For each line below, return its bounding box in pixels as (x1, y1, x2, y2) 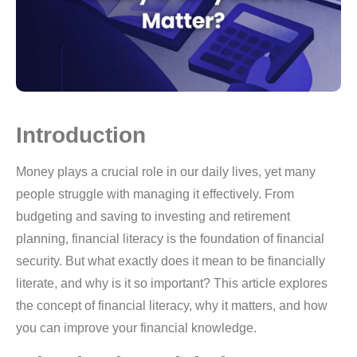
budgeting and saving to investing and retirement (16, 210, 290, 224)
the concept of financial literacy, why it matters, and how (16, 299, 328, 313)
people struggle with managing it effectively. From (16, 187, 294, 202)
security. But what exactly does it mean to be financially (16, 254, 325, 269)
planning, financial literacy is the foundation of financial (16, 232, 324, 246)
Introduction (16, 123, 146, 148)
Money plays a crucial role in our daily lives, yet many (16, 165, 316, 179)
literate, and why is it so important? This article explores (16, 277, 328, 291)
